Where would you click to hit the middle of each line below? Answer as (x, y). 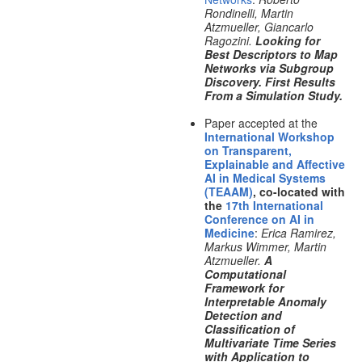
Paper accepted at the (261, 123)
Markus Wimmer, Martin (265, 247)
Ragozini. (229, 41)
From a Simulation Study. (273, 96)
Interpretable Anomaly (265, 302)
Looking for (287, 41)
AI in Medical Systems (265, 178)
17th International (274, 206)
